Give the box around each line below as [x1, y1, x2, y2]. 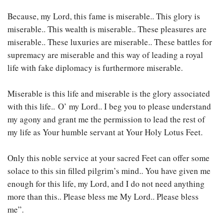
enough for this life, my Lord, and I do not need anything [7, 177, 205, 189]
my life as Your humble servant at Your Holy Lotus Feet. [7, 126, 203, 138]
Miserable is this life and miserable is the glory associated [7, 87, 210, 99]
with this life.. [7, 100, 58, 112]
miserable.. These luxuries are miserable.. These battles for [7, 36, 212, 48]
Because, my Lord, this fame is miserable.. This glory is [7, 10, 200, 22]
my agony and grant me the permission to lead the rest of [7, 113, 205, 125]
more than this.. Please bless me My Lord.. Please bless [7, 190, 199, 202]
